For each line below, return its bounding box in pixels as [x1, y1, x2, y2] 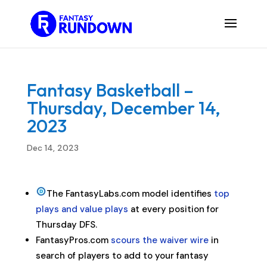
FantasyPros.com [35, 234, 111, 246]
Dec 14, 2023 [26, 142, 79, 153]
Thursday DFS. [35, 219, 97, 231]
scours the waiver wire [110, 234, 209, 246]
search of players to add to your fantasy [35, 250, 209, 262]
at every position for [128, 203, 219, 215]
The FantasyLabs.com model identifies [46, 188, 214, 200]
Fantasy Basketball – [26, 79, 194, 101]
